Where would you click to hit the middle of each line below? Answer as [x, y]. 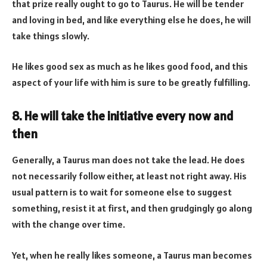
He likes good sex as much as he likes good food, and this [130, 66]
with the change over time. [69, 224]
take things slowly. [51, 35]
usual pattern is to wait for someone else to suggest [122, 192]
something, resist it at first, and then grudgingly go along [132, 208]
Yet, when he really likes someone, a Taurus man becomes [132, 255]
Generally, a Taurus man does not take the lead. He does [128, 160]
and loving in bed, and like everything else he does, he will [131, 19]
